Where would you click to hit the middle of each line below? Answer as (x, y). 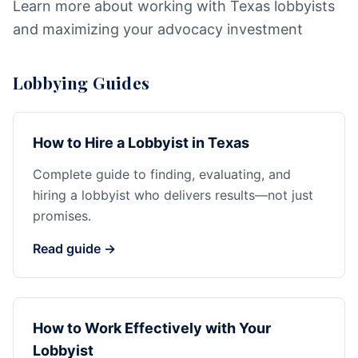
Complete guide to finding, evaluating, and (162, 174)
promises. (62, 216)
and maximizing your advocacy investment (158, 29)
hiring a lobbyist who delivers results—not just (173, 195)
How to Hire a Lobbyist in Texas (141, 143)
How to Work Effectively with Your (152, 328)
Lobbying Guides (82, 83)
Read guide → (74, 249)
